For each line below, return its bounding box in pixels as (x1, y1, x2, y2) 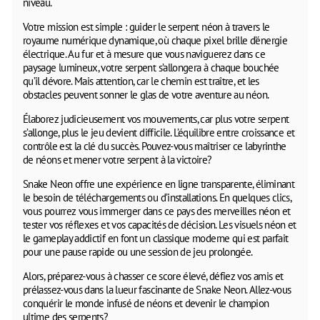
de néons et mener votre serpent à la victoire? (23, 152, 212, 166)
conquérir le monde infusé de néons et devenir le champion (23, 296, 269, 310)
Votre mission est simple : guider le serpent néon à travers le (23, 19, 270, 34)
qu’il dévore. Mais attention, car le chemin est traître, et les (23, 74, 259, 88)
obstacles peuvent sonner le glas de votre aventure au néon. (23, 87, 269, 101)
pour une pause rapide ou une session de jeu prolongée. (23, 244, 253, 259)
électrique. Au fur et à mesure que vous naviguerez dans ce (23, 46, 265, 61)
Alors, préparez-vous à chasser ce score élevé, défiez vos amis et (23, 269, 284, 283)
